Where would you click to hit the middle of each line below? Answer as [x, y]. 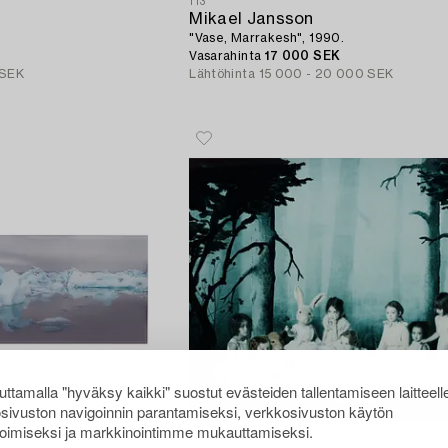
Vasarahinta [227, 55]
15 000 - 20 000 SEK [326, 73]
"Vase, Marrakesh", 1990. [266, 37]
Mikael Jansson [251, 18]
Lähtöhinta [222, 73]
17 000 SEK [302, 55]
